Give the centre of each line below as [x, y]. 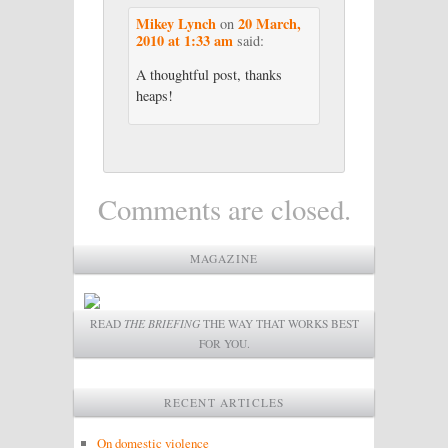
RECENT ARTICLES [224, 402]
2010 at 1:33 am [184, 40]
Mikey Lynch [175, 23]
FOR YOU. [224, 344]
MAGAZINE [224, 259]
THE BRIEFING [161, 324]
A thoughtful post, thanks [208, 74]
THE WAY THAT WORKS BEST [279, 324]
